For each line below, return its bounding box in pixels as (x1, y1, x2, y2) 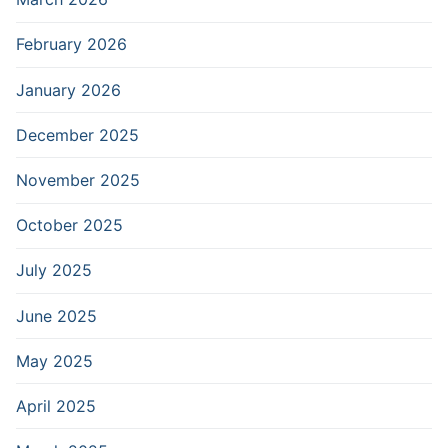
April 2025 (16, 395, 96, 416)
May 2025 (16, 350, 93, 371)
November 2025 (16, 169, 140, 190)
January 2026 (16, 79, 121, 100)
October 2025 (16, 215, 123, 236)
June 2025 (16, 305, 97, 326)
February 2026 (16, 34, 127, 55)
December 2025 (16, 124, 139, 145)
